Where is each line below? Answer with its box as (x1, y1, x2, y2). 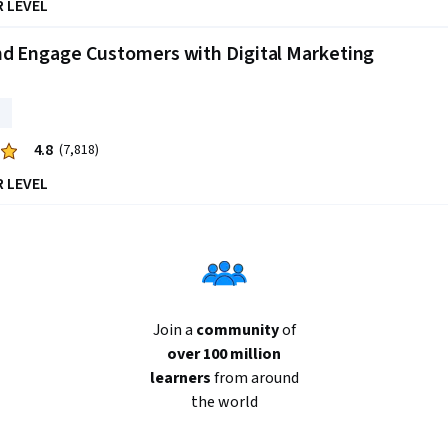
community (195, 319, 279, 341)
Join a (152, 319, 196, 341)
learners (149, 367, 211, 389)
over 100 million (167, 343, 281, 365)
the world (190, 391, 258, 413)
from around (210, 367, 299, 389)
